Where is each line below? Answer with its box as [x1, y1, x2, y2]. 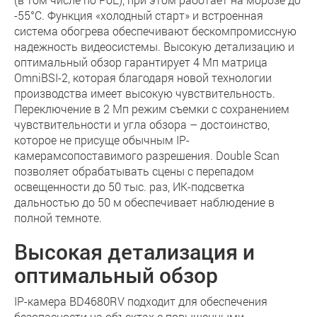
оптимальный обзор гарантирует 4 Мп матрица [14, 54, 267, 69]
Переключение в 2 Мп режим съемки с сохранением [14, 101, 289, 116]
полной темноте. [14, 210, 102, 225]
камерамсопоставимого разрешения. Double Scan [14, 148, 279, 163]
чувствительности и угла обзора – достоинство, [14, 117, 270, 132]
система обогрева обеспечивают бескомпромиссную [14, 23, 296, 38]
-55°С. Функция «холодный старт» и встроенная [14, 8, 263, 23]
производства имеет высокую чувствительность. [14, 86, 275, 100]
